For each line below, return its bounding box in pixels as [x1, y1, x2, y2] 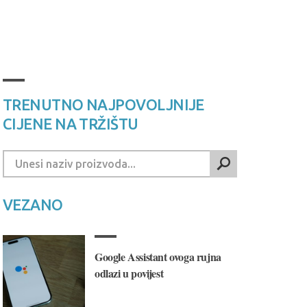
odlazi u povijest [95, 265, 164, 281]
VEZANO [3, 196, 63, 213]
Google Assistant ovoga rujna [95, 249, 221, 265]
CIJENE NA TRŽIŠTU [3, 115, 138, 132]
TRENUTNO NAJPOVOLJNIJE [3, 96, 204, 113]
